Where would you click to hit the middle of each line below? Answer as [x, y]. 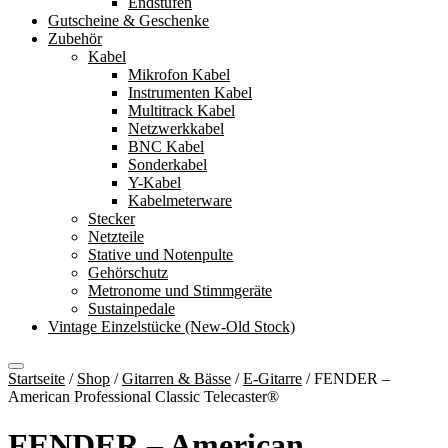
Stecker [111, 218]
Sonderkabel [167, 164]
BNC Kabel [166, 146]
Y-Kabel [154, 182]
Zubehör [75, 38]
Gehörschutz [128, 272]
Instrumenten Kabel [190, 92]
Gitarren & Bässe [176, 378]
